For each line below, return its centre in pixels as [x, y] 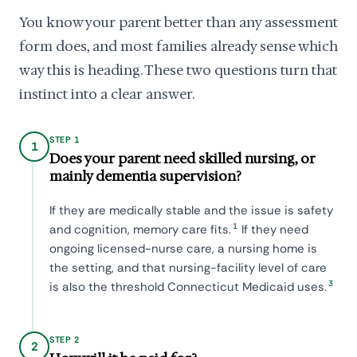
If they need [274, 230]
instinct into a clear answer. [107, 94]
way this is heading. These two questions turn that [178, 70]
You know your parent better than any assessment [178, 22]
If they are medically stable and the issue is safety [191, 211]
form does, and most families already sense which [178, 46]
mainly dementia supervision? [145, 177]
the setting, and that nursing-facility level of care [188, 268]
